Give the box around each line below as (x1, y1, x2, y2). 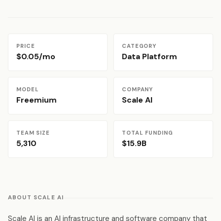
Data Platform (122, 51, 177, 62)
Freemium (16, 95, 57, 105)
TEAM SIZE (16, 129, 50, 136)
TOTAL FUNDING (122, 129, 173, 136)
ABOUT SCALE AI (8, 194, 64, 201)
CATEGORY (122, 42, 157, 49)
